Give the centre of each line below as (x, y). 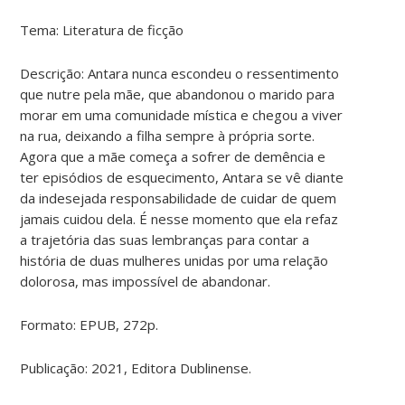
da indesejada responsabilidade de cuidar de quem (179, 198)
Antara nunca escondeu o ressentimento (214, 73)
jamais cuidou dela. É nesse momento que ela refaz (179, 218)
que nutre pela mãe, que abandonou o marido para (178, 94)
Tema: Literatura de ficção (102, 29)
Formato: (50, 324)
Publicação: (56, 367)
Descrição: (52, 73)
